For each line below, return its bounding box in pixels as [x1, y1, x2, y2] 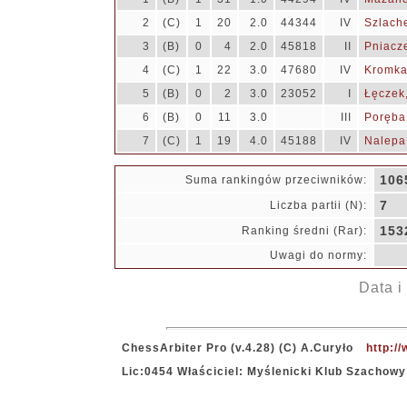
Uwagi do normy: [269, 249, 367, 262]
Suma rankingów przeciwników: [184, 174, 367, 186]
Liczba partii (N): [269, 199, 367, 212]
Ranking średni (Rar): [241, 224, 367, 237]
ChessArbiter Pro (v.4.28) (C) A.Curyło [121, 342, 353, 354]
